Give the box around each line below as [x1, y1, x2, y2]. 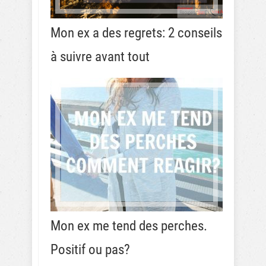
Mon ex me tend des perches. [50, 218, 207, 234]
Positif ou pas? [50, 242, 130, 258]
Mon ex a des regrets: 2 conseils [50, 25, 222, 41]
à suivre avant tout [50, 49, 150, 65]
